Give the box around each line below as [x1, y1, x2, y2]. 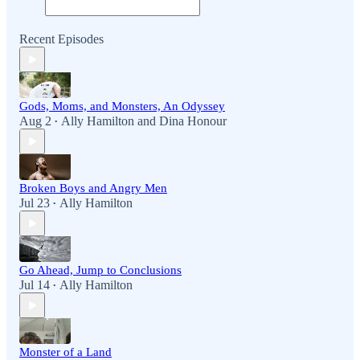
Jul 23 [19, 196, 50, 211]
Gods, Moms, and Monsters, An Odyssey [19, 100, 225, 113]
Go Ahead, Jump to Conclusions [19, 264, 182, 277]
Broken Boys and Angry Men [19, 182, 167, 195]
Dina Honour [159, 114, 227, 129]
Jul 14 [19, 278, 50, 292]
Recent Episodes [19, 32, 104, 47]
